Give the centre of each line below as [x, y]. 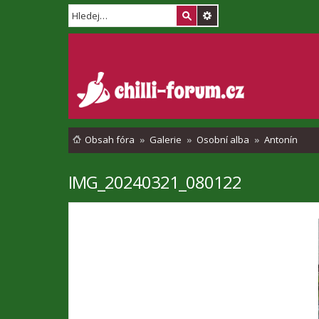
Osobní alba [223, 140]
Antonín [281, 140]
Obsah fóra [110, 140]
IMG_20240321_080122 [155, 182]
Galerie [166, 140]
